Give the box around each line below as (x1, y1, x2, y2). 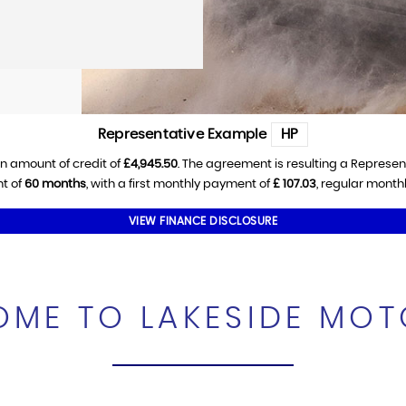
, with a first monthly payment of (85, 179, 273, 191)
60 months (24, 179, 86, 191)
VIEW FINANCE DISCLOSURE (128, 216, 278, 227)
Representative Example (97, 128, 271, 142)
